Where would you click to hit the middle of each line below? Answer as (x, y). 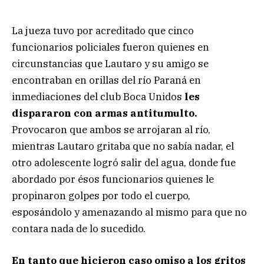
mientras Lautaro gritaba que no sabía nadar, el (123, 146)
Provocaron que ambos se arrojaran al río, (111, 130)
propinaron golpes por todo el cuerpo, (101, 196)
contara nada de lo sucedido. (79, 229)
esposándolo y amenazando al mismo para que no (129, 212)
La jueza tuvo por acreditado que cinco (103, 31)
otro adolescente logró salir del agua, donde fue (124, 163)
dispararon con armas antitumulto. (105, 113)
